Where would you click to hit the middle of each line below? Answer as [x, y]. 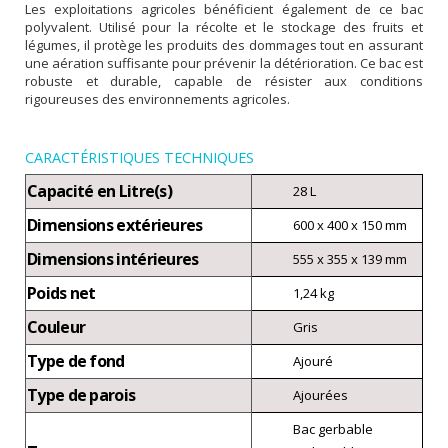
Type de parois [81, 394]
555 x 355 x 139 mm [350, 258]
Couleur [56, 326]
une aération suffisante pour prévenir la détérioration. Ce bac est [224, 62]
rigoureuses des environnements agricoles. [157, 98]
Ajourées [320, 394]
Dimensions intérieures [113, 258]
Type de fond [76, 360]
